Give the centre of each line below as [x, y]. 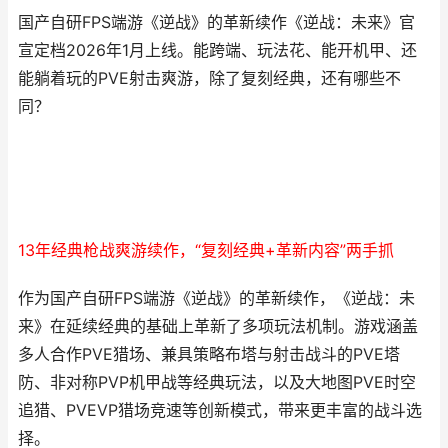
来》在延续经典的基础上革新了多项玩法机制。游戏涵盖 [218, 326]
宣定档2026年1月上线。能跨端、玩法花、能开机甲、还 [217, 50]
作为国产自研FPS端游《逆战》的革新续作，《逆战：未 [216, 298]
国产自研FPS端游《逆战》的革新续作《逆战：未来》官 [216, 22]
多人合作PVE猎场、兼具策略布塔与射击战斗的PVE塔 [209, 354]
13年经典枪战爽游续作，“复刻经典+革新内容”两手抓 [206, 250]
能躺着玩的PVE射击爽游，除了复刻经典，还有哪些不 [209, 78]
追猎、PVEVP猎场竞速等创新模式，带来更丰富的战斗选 [220, 410]
